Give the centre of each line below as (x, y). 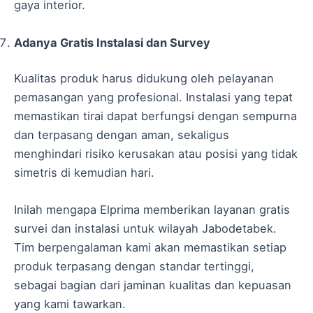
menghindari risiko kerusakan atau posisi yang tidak (156, 154)
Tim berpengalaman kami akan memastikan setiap (150, 248)
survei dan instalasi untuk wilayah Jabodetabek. (145, 229)
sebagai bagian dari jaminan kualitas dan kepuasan (153, 285)
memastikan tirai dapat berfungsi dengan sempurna (155, 116)
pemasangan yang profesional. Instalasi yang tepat (153, 97)
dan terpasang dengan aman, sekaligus (122, 135)
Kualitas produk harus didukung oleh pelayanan (144, 79)
